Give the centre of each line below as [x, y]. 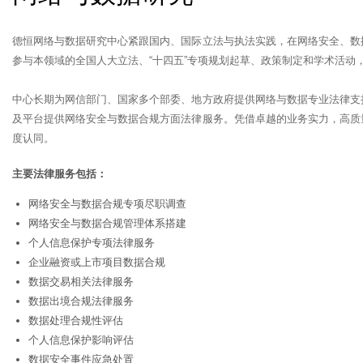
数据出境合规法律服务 [81, 301]
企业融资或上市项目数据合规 [96, 262]
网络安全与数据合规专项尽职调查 [107, 203]
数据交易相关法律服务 [81, 281]
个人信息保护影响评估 [81, 340]
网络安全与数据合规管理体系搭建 [107, 223]
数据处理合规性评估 [75, 320]
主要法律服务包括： [60, 173]
